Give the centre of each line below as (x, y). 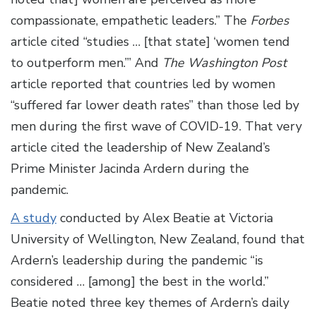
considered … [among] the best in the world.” (140, 282)
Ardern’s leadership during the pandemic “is (137, 261)
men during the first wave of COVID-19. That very (156, 127)
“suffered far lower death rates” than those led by (155, 105)
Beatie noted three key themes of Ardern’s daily (150, 303)
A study (34, 218)
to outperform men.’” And (86, 63)
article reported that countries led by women (143, 84)
